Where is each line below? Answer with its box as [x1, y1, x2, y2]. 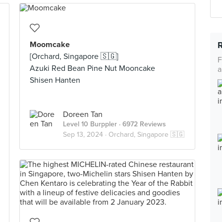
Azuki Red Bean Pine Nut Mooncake [30, 63, 155, 73]
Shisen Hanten [30, 75, 80, 85]
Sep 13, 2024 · [63, 130, 109, 139]
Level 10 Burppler [63, 120, 117, 128]
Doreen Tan [63, 110, 103, 119]
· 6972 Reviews [117, 120, 166, 128]
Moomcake [30, 40, 70, 50]
